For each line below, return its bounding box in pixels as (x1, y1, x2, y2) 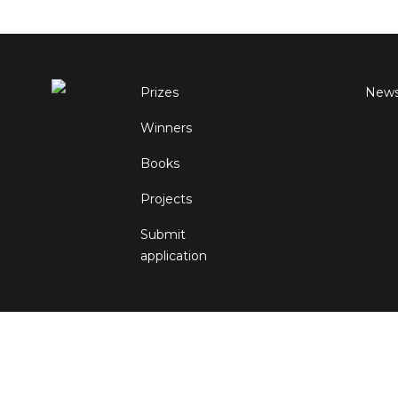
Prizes (140, 84, 179, 101)
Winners (140, 120, 192, 137)
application (140, 248, 207, 265)
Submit (140, 227, 186, 243)
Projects (140, 191, 192, 208)
